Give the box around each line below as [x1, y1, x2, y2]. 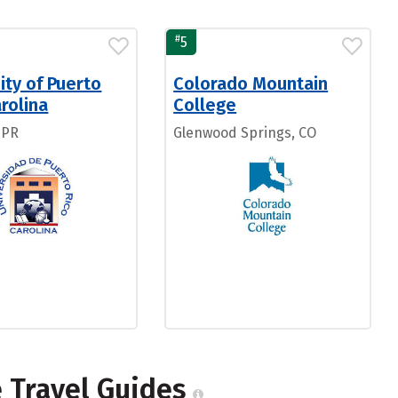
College [173, 94, 237, 115]
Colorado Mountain [173, 73, 329, 94]
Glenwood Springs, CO [173, 124, 317, 141]
